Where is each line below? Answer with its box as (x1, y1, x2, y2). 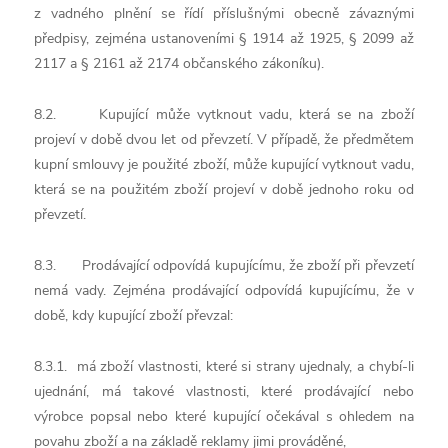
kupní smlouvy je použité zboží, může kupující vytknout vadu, (34, 155, 414, 174)
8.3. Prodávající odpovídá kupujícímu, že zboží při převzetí (34, 256, 414, 275)
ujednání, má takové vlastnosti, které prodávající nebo (34, 382, 414, 401)
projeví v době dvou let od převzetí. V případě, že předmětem (34, 130, 414, 149)
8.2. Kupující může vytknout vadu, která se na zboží (34, 105, 414, 124)
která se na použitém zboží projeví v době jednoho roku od (34, 180, 414, 199)
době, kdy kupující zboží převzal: (34, 306, 234, 325)
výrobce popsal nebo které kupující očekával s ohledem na (34, 407, 414, 426)
